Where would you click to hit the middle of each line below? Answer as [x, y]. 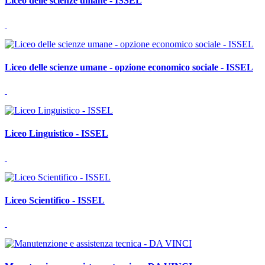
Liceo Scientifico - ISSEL [55, 200]
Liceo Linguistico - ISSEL [56, 134]
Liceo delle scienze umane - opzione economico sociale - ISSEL [129, 67]
